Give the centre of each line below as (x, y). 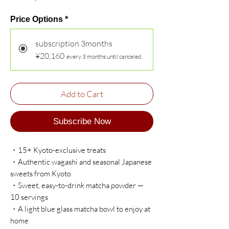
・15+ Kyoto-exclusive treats (58, 150)
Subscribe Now (82, 121)
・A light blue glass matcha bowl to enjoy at (80, 209)
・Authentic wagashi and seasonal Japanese (81, 162)
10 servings (29, 197)
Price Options (37, 19)
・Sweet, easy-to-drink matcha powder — (77, 185)
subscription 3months (74, 43)
